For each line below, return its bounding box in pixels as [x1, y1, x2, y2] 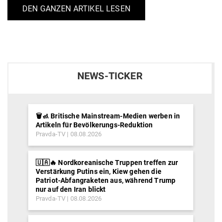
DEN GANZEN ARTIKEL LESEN [22, 4, 130, 14]
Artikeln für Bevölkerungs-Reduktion [35, 121, 153, 129]
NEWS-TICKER [77, 70, 143, 82]
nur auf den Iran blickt [35, 185, 106, 194]
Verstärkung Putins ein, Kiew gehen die [35, 167, 162, 176]
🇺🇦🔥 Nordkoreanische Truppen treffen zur [35, 159, 178, 167]
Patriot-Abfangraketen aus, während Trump [35, 176, 176, 185]
